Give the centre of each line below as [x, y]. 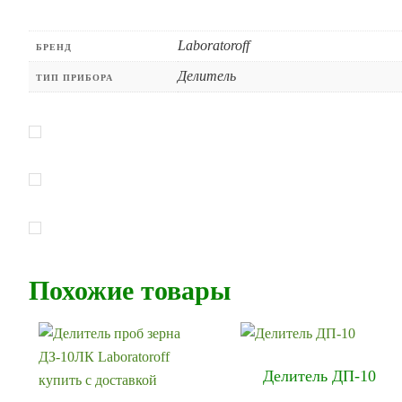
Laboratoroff [214, 46]
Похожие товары [130, 290]
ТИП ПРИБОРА [75, 78]
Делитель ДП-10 [319, 376]
